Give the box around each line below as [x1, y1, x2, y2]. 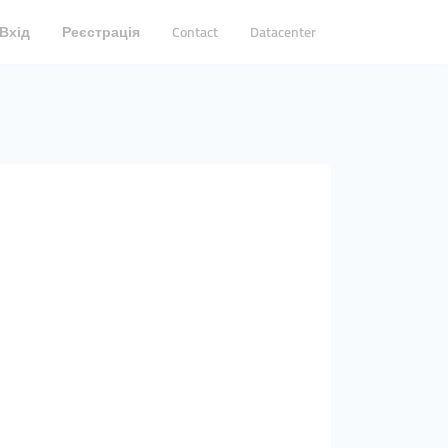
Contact [172, 18, 218, 45]
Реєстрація [62, 18, 140, 45]
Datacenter [250, 18, 316, 45]
